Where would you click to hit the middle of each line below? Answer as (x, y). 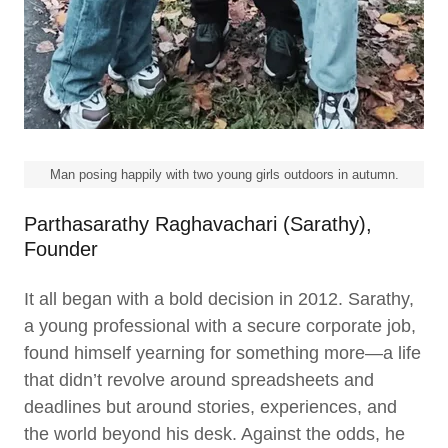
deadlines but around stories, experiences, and (210, 407)
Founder (61, 249)
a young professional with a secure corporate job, (220, 326)
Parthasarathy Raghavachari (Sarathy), (198, 224)
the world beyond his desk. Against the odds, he (214, 434)
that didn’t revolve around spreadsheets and (199, 380)
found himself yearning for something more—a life (222, 353)
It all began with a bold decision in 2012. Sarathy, (219, 299)
